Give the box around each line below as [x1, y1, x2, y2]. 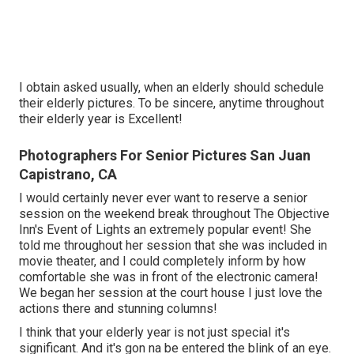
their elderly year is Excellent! [19, 111, 183, 127]
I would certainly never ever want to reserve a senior [19, 190, 307, 206]
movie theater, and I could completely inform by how [19, 254, 306, 269]
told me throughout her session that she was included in [19, 238, 327, 254]
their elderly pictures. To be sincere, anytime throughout [19, 96, 324, 111]
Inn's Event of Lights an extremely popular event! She [19, 222, 311, 238]
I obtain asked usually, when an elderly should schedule [19, 80, 324, 96]
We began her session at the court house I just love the [19, 285, 322, 301]
